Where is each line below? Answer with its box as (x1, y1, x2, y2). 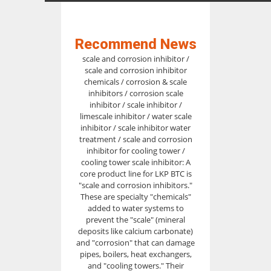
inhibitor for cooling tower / (86, 145, 185, 156)
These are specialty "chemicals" (80, 191, 191, 202)
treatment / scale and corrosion (79, 134, 192, 145)
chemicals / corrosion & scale (84, 76, 187, 87)
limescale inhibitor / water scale (79, 111, 192, 122)
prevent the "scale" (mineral (86, 214, 185, 225)
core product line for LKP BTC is (79, 168, 192, 179)
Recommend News (74, 36, 197, 53)
